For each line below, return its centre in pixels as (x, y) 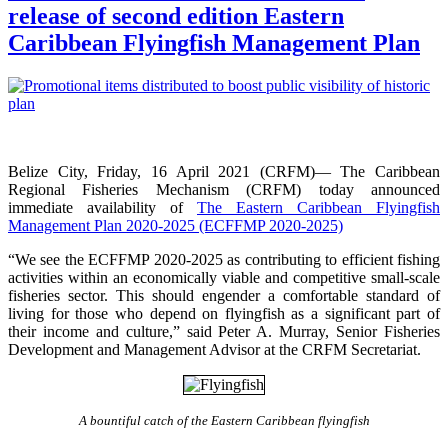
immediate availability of (102, 207)
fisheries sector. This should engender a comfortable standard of (224, 295)
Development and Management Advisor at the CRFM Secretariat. (214, 349)
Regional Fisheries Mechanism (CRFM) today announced (224, 189)
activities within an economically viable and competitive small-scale (224, 277)
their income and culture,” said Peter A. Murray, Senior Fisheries (224, 331)
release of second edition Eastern (176, 15)
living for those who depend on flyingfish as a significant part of (224, 313)
